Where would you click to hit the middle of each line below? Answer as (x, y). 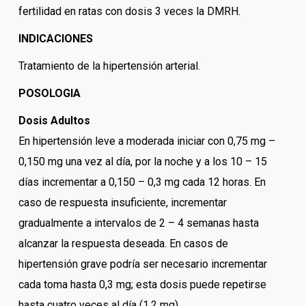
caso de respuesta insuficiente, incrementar (122, 203)
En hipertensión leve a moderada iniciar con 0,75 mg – (147, 141)
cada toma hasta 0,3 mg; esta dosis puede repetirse (142, 285)
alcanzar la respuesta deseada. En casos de (123, 244)
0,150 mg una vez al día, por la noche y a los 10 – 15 (142, 162)
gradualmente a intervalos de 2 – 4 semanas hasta (138, 223)
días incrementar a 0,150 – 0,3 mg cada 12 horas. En (142, 182)
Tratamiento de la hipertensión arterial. (109, 66)
